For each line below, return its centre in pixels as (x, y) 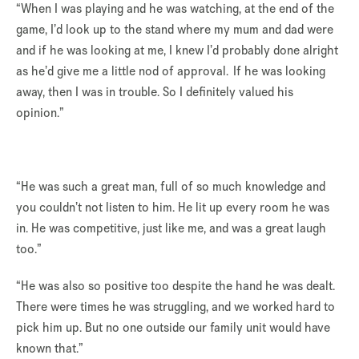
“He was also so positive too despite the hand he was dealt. (175, 286)
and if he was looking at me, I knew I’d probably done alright (177, 50)
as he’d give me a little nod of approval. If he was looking (171, 71)
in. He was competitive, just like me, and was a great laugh (171, 228)
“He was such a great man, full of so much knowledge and (171, 187)
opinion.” (40, 113)
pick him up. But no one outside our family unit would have (173, 328)
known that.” (50, 349)
